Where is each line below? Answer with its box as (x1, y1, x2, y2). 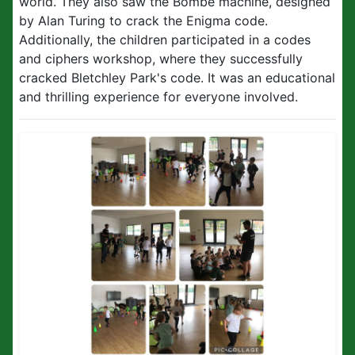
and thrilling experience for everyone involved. (19, 89, 298, 105)
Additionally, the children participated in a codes (19, 32, 311, 48)
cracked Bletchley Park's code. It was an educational (19, 70, 335, 86)
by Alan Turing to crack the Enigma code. (19, 13, 268, 29)
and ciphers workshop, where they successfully (19, 51, 303, 67)
